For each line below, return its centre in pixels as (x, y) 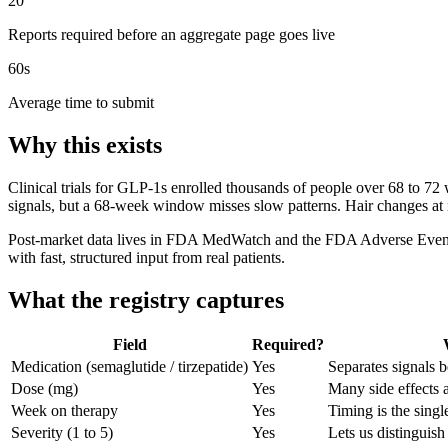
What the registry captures (146, 299)
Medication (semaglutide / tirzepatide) (129, 367)
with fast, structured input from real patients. (146, 257)
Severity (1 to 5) (62, 433)
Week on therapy (64, 411)
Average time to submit (81, 102)
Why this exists (85, 144)
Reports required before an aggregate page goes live (171, 34)
